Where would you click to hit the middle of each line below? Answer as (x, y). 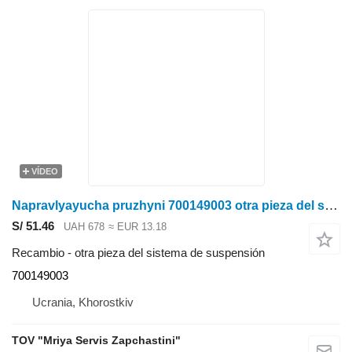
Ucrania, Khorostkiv (83, 302)
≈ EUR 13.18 (137, 226)
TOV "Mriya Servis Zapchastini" (96, 341)
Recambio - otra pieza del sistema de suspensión (138, 253)
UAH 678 (84, 226)
